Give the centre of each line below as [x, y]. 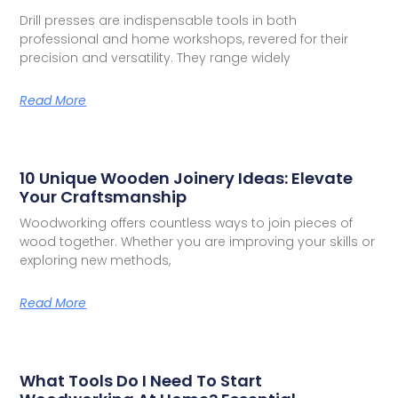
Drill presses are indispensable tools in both [159, 21]
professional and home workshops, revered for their [184, 40]
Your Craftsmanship [103, 197]
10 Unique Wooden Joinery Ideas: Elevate [187, 179]
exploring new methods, [96, 261]
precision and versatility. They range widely [155, 58]
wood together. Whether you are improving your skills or [198, 242]
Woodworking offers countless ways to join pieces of [187, 223]
